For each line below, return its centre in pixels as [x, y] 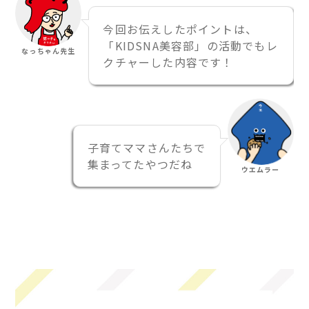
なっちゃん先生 [49, 50]
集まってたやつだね [140, 164]
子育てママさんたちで [147, 147]
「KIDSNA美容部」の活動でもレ [190, 45]
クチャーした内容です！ [168, 62]
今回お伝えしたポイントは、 [180, 29]
